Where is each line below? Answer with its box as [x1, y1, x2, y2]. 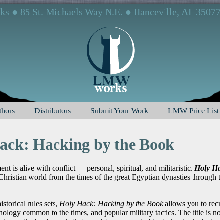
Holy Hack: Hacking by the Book [59, 199, 164, 208]
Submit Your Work [90, 107, 148, 115]
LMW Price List [168, 107, 219, 115]
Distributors [34, 107, 71, 115]
